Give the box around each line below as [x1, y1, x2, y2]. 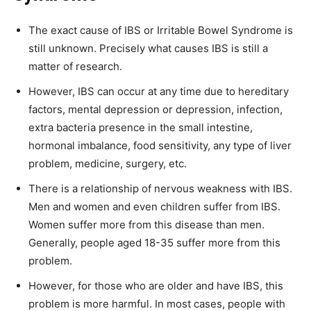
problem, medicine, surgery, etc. [28, 156, 187, 170]
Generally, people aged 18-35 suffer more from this [28, 235, 280, 249]
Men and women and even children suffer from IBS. [28, 199, 280, 213]
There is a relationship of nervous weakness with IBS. [28, 181, 292, 195]
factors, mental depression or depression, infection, [28, 102, 283, 116]
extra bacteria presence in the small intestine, [28, 120, 253, 134]
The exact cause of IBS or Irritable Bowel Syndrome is [28, 23, 293, 37]
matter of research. [28, 59, 122, 73]
